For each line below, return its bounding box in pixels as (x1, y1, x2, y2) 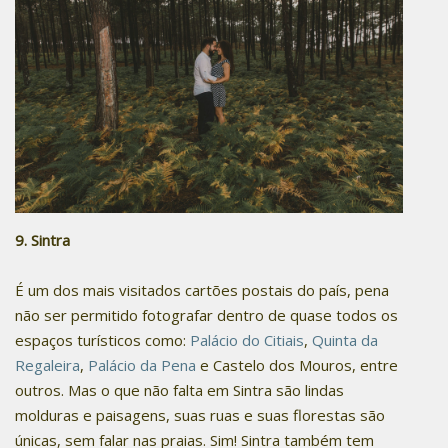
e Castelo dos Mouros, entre (196, 355, 398, 376)
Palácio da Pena (88, 355, 196, 376)
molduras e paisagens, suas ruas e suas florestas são (15, 405, 385, 426)
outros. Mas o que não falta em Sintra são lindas (15, 380, 344, 401)
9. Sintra (15, 230, 70, 251)
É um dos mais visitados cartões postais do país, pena (15, 280, 389, 301)
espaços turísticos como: (15, 330, 190, 351)
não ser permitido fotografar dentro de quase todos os (15, 305, 398, 326)
